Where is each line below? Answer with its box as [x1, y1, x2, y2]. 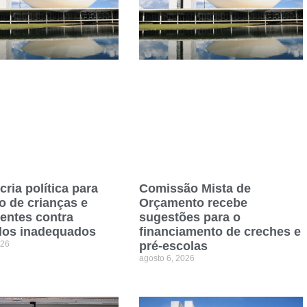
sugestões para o [138, 210, 241, 224]
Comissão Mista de [138, 181, 251, 195]
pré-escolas [138, 238, 208, 253]
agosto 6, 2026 [138, 253, 195, 263]
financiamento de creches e [138, 224, 301, 238]
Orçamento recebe [138, 195, 247, 210]
